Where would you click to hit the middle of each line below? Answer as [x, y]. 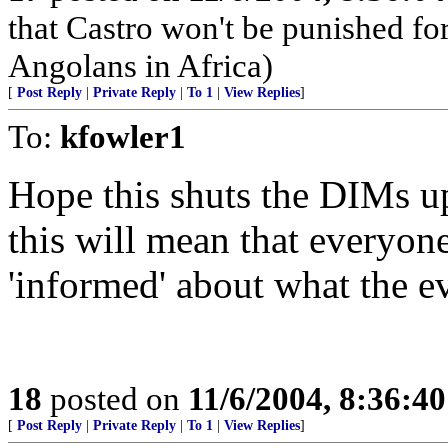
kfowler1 [123, 136]
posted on [115, 398]
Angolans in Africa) [140, 65]
